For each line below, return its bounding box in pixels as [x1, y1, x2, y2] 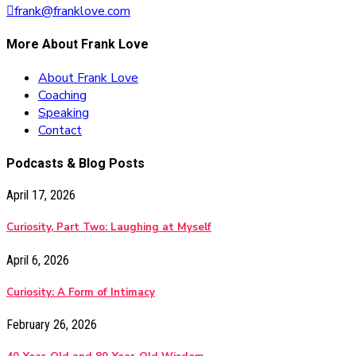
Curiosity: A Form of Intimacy [6, 284, 155, 300]
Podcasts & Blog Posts [6, 155, 145, 171]
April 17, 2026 [6, 188, 75, 203]
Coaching [38, 86, 87, 104]
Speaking [38, 103, 89, 122]
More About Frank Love [6, 37, 149, 52]
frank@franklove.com [14, 2, 130, 21]
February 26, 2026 [6, 316, 97, 332]
